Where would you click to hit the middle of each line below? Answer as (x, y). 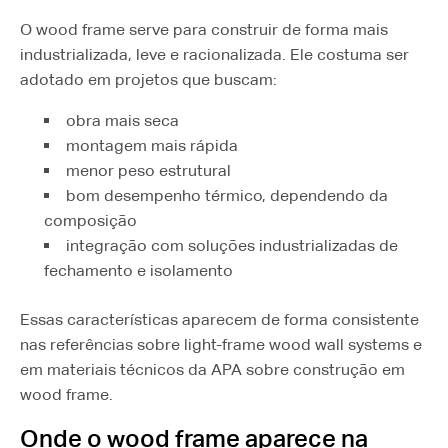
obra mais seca (122, 120)
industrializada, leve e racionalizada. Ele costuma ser (214, 54)
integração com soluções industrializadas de (232, 245)
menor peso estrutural (148, 170)
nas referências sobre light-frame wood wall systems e (221, 344)
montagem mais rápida (152, 145)
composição (90, 220)
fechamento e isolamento (138, 270)
